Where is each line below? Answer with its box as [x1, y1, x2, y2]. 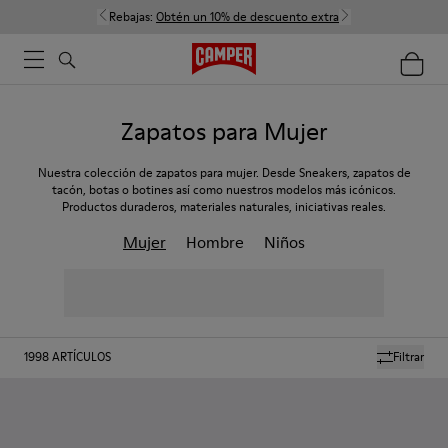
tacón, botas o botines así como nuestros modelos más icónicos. [52, 181, 396, 198]
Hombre [186, 231, 244, 253]
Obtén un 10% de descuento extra [156, 8, 339, 25]
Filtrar [393, 348, 424, 365]
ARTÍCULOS [52, 348, 111, 365]
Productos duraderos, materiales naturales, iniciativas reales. [62, 198, 386, 215]
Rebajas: [109, 8, 156, 25]
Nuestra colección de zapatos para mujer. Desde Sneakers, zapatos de [37, 164, 411, 181]
